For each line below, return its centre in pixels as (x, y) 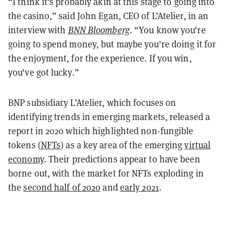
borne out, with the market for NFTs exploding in (106, 173)
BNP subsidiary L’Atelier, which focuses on (92, 102)
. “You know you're (167, 30)
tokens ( (24, 145)
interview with (38, 30)
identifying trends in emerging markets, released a (109, 116)
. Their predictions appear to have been (122, 159)
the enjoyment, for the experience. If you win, (100, 58)
